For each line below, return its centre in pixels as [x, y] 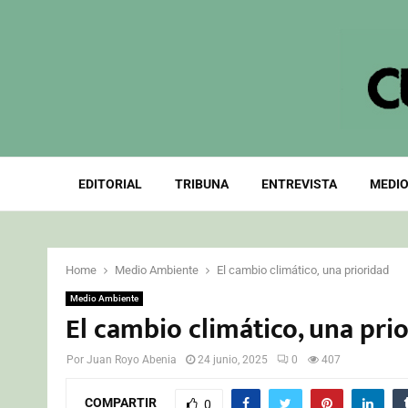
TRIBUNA [201, 184]
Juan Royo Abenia [132, 360]
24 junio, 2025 [233, 360]
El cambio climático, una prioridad [303, 270]
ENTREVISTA [299, 184]
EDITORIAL [110, 184]
